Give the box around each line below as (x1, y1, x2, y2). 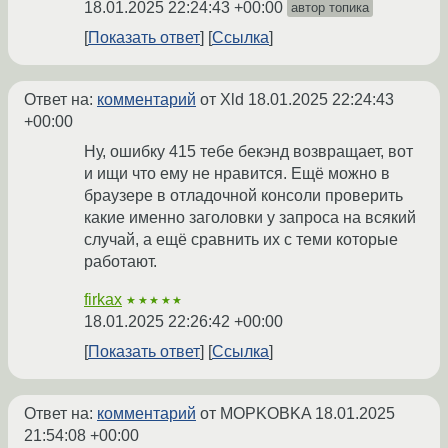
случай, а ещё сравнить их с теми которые (84, 231, 398, 249)
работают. (84, 253, 157, 271)
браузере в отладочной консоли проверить (84, 187, 403, 205)
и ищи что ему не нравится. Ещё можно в (84, 165, 390, 183)
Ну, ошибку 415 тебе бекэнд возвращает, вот (84, 143, 413, 161)
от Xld (196, 91, 248, 109)
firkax (84, 291, 122, 309)
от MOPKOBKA (196, 405, 315, 423)
